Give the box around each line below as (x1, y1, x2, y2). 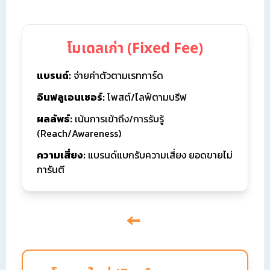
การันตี (37, 162, 64, 177)
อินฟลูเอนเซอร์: (37, 90, 105, 105)
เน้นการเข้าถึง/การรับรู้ (72, 111, 164, 127)
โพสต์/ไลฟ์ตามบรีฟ (105, 90, 187, 105)
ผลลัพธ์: (37, 111, 72, 127)
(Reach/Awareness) (37, 126, 121, 141)
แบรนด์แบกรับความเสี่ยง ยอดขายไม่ (86, 148, 233, 163)
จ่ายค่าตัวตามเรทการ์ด (71, 68, 163, 83)
